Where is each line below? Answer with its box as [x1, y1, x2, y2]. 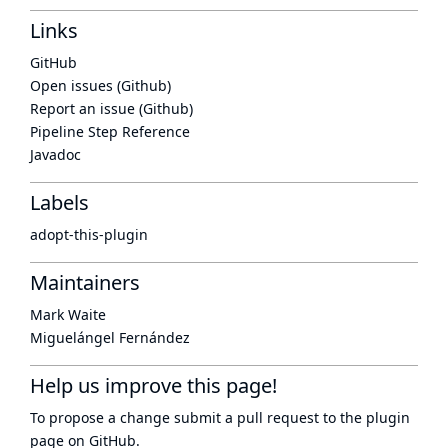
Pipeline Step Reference [30, 122, 190, 141]
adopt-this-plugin [30, 225, 148, 244]
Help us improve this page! [30, 372, 277, 399]
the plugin [340, 408, 410, 427]
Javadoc [30, 145, 81, 164]
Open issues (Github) [30, 76, 171, 95]
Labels [30, 189, 89, 216]
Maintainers [30, 269, 140, 296]
